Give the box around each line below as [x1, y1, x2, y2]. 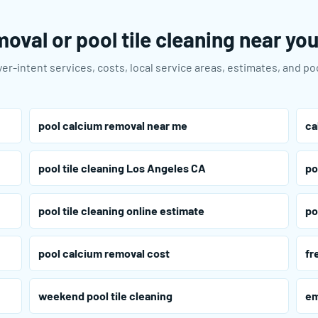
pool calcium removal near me [38, 119, 187, 133]
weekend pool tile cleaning [38, 289, 172, 303]
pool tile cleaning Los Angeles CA [38, 161, 206, 175]
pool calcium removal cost [38, 246, 170, 261]
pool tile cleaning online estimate [38, 204, 204, 218]
